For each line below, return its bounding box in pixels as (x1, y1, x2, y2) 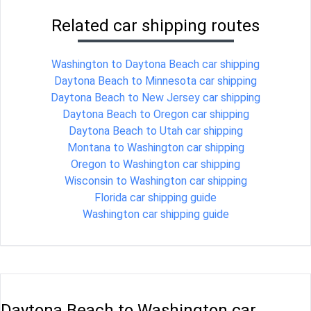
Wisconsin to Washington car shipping (64, 174, 247, 187)
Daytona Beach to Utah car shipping (68, 124, 243, 137)
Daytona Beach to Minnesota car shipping (54, 74, 257, 87)
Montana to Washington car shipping (67, 140, 244, 154)
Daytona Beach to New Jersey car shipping (51, 90, 260, 104)
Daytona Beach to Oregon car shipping (62, 107, 249, 121)
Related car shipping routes (51, 15, 260, 35)
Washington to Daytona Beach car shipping (51, 57, 260, 71)
